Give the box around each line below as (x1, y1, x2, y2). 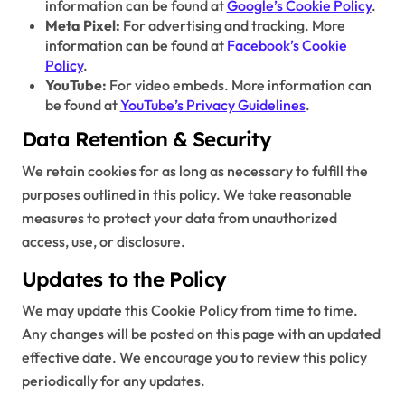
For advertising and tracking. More (119, 16, 345, 35)
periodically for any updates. (22, 371, 205, 390)
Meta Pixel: (44, 16, 120, 35)
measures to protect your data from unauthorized (22, 208, 337, 227)
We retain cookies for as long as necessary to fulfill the (22, 161, 368, 180)
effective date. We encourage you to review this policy (22, 347, 367, 366)
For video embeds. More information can (106, 76, 372, 95)
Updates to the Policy (22, 266, 227, 292)
